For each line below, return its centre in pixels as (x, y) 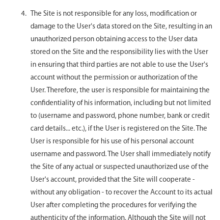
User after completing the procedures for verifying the (114, 205)
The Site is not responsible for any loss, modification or (114, 14)
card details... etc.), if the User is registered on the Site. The (119, 129)
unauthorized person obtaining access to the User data (114, 39)
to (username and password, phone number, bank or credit (120, 116)
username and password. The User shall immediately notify (121, 154)
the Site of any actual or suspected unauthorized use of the (120, 167)
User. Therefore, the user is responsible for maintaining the (120, 90)
